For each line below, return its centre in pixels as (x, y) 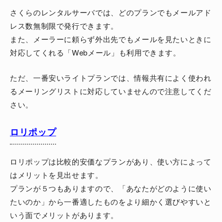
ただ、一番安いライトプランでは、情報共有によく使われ (111, 78)
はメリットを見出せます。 (56, 175)
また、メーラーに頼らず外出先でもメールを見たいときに (111, 39)
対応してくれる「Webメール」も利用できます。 (95, 53)
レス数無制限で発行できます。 (64, 26)
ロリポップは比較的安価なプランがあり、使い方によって (111, 162)
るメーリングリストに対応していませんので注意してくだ (111, 91)
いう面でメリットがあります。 (64, 215)
